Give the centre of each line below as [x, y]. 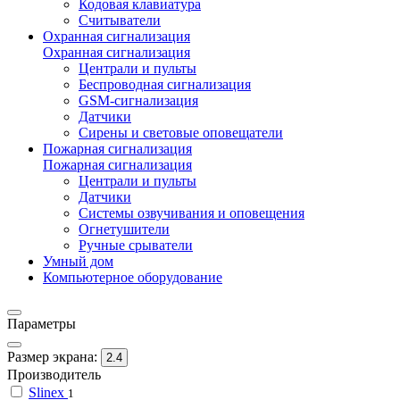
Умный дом [78, 261]
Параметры [42, 324]
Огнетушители [124, 229]
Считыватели [120, 20]
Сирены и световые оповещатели [181, 133]
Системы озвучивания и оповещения [192, 213]
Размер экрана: [52, 357]
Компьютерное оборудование [133, 277]
